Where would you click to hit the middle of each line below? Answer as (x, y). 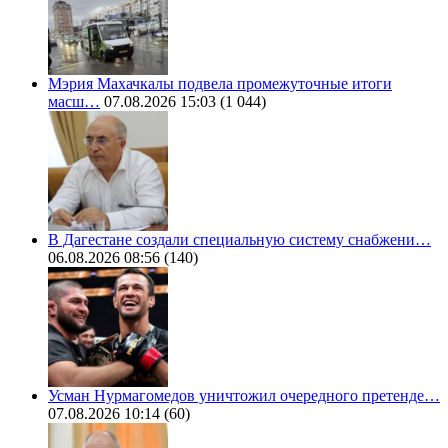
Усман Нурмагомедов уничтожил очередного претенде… (244, 396)
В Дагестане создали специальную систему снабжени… (239, 240)
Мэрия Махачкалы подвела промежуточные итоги (220, 84)
